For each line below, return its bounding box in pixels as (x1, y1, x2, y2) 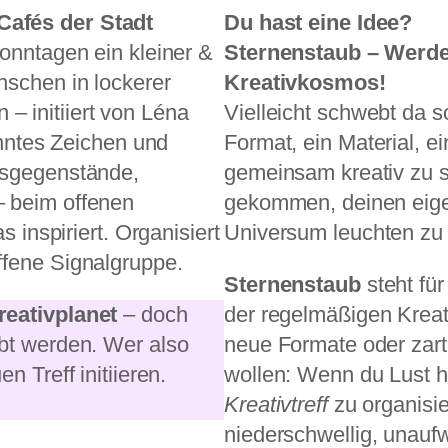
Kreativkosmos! (224, 70, 386, 96)
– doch (117, 302, 188, 328)
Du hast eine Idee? (224, 10, 413, 36)
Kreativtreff (224, 392, 328, 418)
